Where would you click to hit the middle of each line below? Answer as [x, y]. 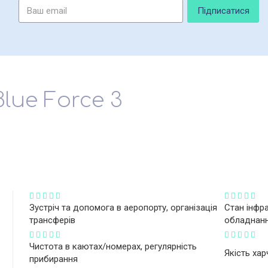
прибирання [53, 259]
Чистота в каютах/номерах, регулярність [113, 246]
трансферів [52, 220]
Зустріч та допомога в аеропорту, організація [123, 208]
